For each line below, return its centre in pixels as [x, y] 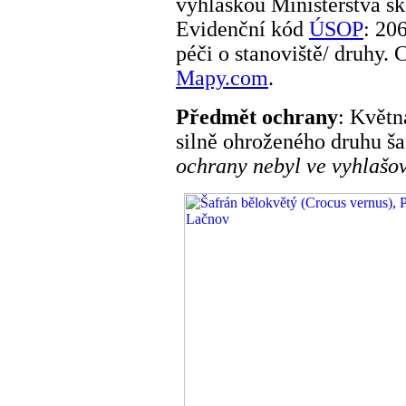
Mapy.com [222, 77]
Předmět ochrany [257, 116]
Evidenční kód [242, 29]
